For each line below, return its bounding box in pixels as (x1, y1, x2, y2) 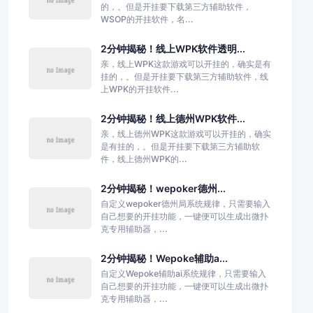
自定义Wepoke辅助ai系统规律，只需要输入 (100, 268, 266, 279)
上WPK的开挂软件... (100, 83, 179, 94)
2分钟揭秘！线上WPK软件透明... (100, 42, 245, 54)
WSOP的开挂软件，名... (100, 13, 194, 24)
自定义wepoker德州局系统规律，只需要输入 (100, 198, 270, 209)
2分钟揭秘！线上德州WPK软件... (100, 112, 245, 124)
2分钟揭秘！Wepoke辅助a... (100, 252, 228, 264)
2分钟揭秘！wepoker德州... (100, 182, 226, 194)
